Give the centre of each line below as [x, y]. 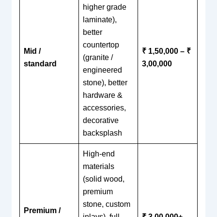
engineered [102, 70]
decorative [101, 120]
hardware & [102, 95]
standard [40, 63]
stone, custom [106, 204]
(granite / [98, 57]
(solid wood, [103, 179]
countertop [101, 45]
